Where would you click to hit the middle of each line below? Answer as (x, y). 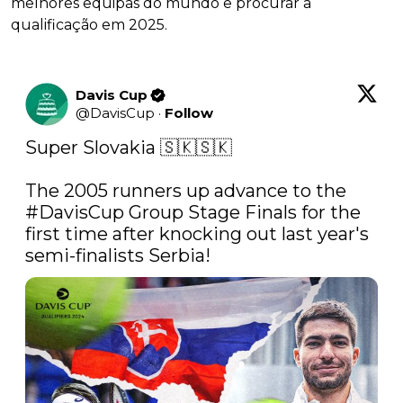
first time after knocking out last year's (197, 234)
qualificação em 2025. (89, 25)
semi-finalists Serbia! (120, 256)
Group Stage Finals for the (242, 213)
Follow (189, 113)
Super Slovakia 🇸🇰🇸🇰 (129, 148)
